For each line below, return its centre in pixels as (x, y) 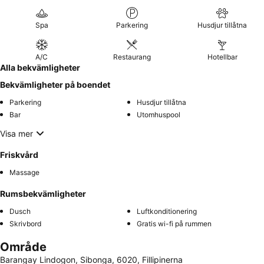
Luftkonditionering (167, 211)
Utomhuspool (159, 115)
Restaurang (132, 57)
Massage (24, 172)
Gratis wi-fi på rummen (174, 224)
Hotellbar (222, 57)
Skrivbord (25, 224)
